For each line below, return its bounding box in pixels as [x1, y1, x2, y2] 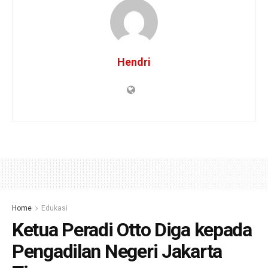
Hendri [117, 55, 151, 68]
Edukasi [41, 203, 68, 212]
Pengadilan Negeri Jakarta [12, 239, 222, 263]
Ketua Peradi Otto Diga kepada [12, 218, 252, 241]
